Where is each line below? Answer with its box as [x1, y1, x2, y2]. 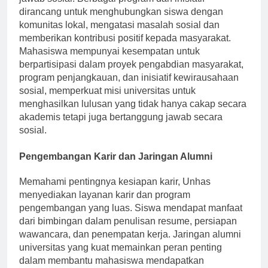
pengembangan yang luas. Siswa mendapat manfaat [19, 213, 242, 224]
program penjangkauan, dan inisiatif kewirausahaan [19, 83, 239, 94]
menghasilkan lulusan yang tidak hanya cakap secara [19, 109, 246, 120]
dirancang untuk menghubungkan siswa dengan [19, 17, 223, 28]
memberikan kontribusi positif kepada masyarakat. [19, 44, 231, 54]
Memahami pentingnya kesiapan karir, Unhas [19, 187, 211, 197]
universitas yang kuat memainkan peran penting [19, 252, 222, 263]
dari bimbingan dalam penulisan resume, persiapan [19, 226, 237, 237]
